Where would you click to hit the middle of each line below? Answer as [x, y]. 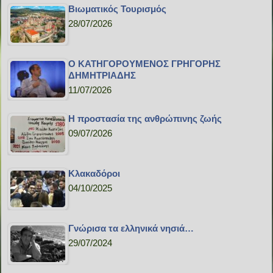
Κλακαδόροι [94, 174]
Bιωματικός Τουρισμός [118, 9]
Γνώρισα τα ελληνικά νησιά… [131, 229]
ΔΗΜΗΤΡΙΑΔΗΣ [102, 76]
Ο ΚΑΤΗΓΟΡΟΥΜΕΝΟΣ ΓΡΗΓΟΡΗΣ [145, 64]
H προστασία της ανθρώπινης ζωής [145, 119]
